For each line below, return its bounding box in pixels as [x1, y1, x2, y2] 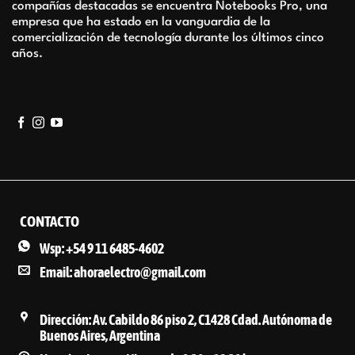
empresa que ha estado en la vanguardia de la [12, 15, 270, 29]
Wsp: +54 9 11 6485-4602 [40, 240, 164, 258]
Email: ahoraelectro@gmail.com [40, 264, 206, 281]
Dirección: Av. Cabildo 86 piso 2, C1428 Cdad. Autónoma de [40, 311, 332, 329]
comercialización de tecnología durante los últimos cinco [12, 31, 324, 44]
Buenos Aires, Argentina [40, 327, 160, 345]
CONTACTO [20, 212, 79, 230]
